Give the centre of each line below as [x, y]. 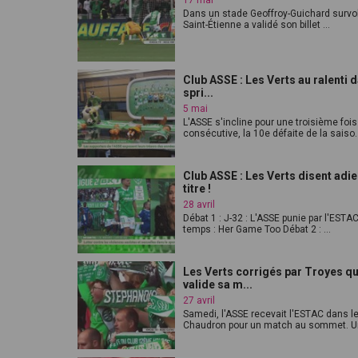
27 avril [199, 300]
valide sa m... [218, 284]
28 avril [199, 205]
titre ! [197, 189]
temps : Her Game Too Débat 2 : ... [257, 229]
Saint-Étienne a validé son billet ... [257, 25]
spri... [198, 93]
